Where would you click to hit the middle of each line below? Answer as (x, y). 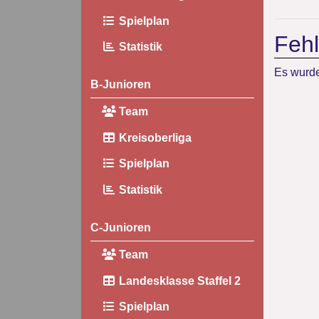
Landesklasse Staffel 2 (178, 281)
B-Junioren (120, 85)
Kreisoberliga (153, 137)
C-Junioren (120, 228)
